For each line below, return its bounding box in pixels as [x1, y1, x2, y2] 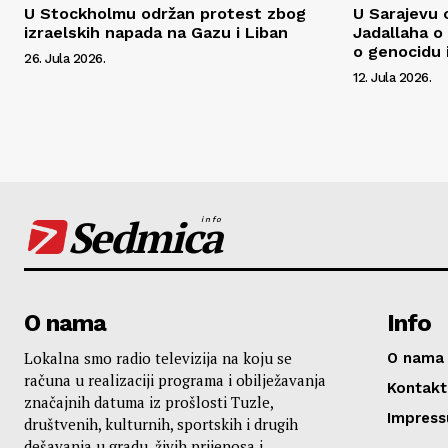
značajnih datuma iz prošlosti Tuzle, [24, 391, 273, 412]
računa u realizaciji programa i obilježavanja [24, 369, 326, 390]
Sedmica [68, 208, 221, 265]
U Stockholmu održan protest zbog [24, 3, 306, 23]
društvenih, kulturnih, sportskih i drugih [24, 413, 298, 434]
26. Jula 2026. [24, 50, 105, 66]
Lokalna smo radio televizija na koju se [24, 347, 292, 368]
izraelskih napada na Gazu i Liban [24, 22, 288, 42]
